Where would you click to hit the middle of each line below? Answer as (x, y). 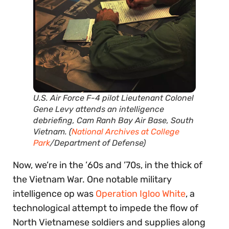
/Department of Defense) (98, 143)
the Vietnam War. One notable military (92, 180)
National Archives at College (125, 132)
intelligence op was (54, 194)
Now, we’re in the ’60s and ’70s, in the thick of (108, 165)
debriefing (53, 121)
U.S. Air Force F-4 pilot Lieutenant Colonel (113, 98)
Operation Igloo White (141, 194)
